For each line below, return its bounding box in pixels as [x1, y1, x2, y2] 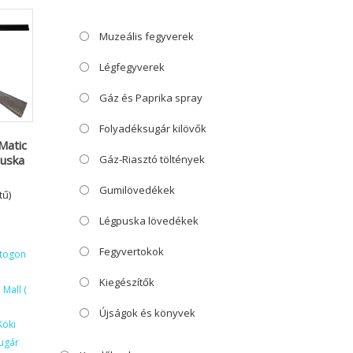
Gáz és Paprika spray [99, 90, 203, 105]
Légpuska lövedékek [99, 213, 199, 228]
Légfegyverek [99, 59, 165, 74]
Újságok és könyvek [99, 305, 195, 320]
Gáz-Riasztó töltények [99, 151, 205, 166]
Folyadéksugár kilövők [99, 121, 206, 136]
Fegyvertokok [99, 243, 164, 258]
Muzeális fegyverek [99, 28, 194, 43]
